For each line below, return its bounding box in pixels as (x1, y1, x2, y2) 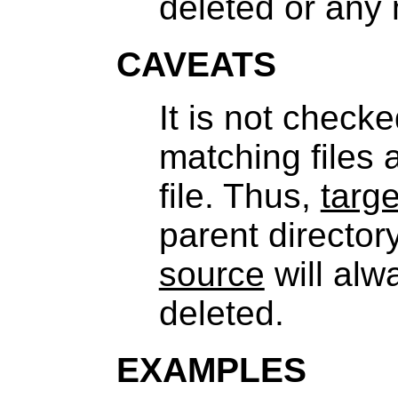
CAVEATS (115, 45, 276, 84)
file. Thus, (158, 177, 321, 215)
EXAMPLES (115, 351, 306, 389)
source (158, 255, 265, 293)
